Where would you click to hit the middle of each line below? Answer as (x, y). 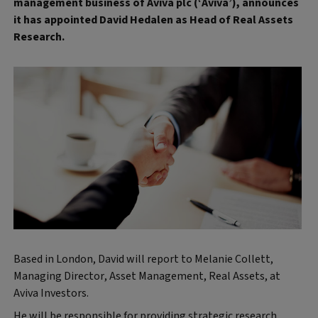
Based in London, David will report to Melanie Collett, (143, 259)
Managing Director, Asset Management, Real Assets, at (147, 276)
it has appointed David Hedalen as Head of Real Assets (153, 20)
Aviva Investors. (51, 293)
